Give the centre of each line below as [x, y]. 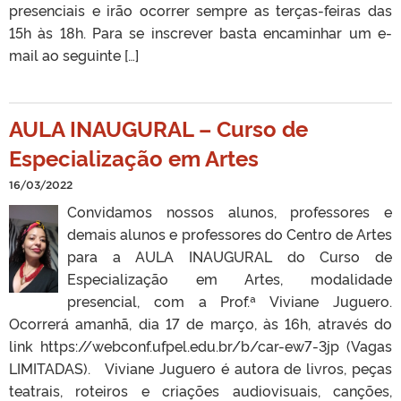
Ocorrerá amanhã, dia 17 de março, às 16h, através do [200, 323]
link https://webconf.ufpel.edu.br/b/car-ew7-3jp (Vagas [200, 345]
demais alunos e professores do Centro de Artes [230, 233]
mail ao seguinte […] [74, 54]
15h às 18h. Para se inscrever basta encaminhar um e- [200, 32]
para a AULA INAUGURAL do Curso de [230, 256]
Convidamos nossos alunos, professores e [230, 211]
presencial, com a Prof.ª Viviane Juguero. [230, 300]
